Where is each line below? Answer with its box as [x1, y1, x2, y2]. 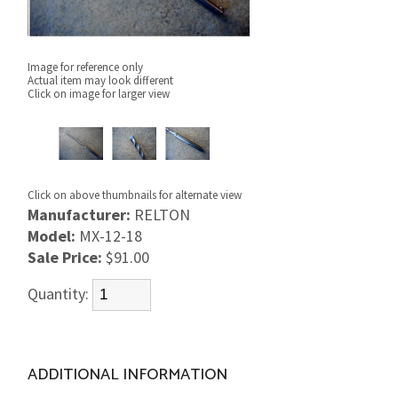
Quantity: [28, 283, 93, 304]
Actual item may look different [28, 72, 174, 88]
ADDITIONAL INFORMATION [28, 362, 228, 388]
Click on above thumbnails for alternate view [28, 187, 243, 203]
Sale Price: [28, 247, 103, 267]
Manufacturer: [28, 204, 131, 225]
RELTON [134, 204, 191, 225]
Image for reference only [28, 59, 144, 75]
